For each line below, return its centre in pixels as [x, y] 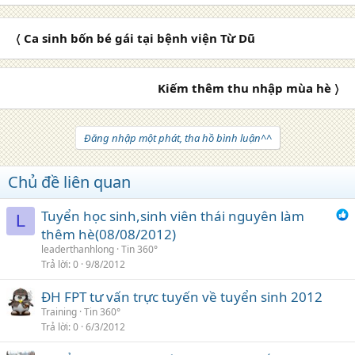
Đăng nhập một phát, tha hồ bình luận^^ [177, 137]
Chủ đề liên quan [69, 181]
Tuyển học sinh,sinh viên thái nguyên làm [173, 216]
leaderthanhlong [78, 249]
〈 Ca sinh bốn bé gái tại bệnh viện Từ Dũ [136, 38]
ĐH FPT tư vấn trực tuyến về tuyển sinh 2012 [182, 296]
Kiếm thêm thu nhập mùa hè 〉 [248, 88]
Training [59, 311]
